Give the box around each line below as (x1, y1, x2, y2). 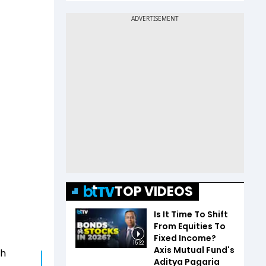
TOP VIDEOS (115, 182, 193, 201)
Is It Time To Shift (154, 208, 228, 220)
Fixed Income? (154, 232, 216, 244)
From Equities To (154, 220, 226, 232)
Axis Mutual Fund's (154, 243, 235, 256)
